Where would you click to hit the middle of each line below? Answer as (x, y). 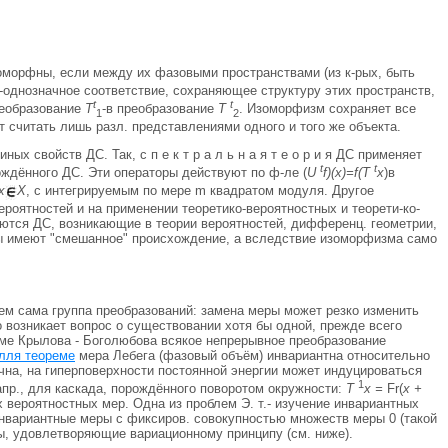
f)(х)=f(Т (348, 173)
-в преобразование (160, 109)
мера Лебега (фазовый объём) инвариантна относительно (252, 355)
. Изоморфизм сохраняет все (327, 109)
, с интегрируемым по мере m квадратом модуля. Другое (200, 191)
